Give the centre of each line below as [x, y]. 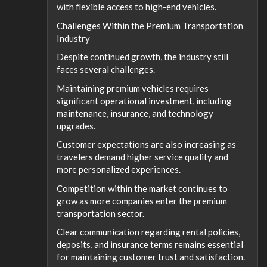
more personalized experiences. [119, 169]
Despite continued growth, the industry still [142, 57]
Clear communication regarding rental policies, [148, 232]
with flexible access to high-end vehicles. [136, 7]
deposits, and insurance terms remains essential [150, 244]
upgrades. [76, 125]
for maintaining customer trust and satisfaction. [151, 257]
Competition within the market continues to [142, 188]
